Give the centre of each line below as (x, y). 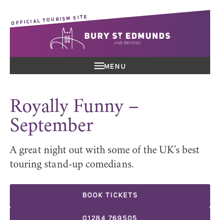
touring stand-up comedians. (72, 165)
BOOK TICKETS (110, 195)
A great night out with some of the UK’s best (105, 151)
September (52, 126)
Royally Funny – (75, 107)
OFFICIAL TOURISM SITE (50, 20)
